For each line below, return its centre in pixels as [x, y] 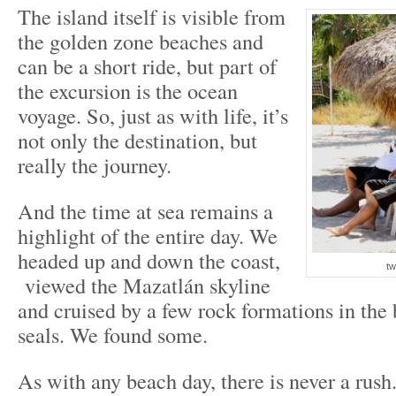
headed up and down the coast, [149, 260]
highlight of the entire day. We [148, 236]
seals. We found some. [113, 335]
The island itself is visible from [152, 16]
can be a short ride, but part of [147, 66]
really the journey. [95, 165]
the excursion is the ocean [128, 91]
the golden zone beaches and [141, 41]
